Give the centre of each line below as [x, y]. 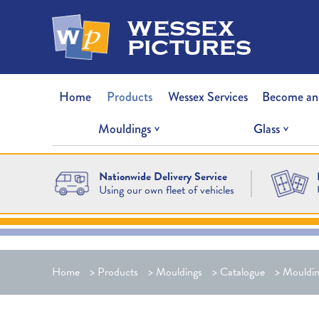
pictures [189, 46]
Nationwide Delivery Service [163, 176]
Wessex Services [208, 96]
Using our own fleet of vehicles [166, 190]
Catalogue [242, 272]
